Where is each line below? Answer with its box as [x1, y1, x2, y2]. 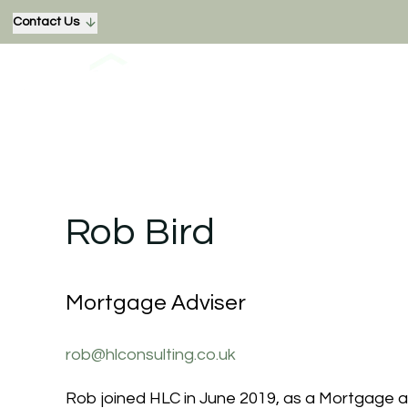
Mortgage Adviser [66, 291, 246, 314]
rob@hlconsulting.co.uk [66, 346, 236, 363]
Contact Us [13, 15, 79, 28]
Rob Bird [66, 213, 216, 252]
